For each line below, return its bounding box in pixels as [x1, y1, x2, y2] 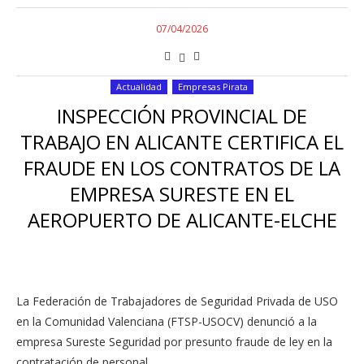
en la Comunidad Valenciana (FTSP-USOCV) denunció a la [16, 314, 317, 329]
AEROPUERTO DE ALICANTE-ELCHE [27, 206, 337, 233]
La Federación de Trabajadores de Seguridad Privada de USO [16, 293, 338, 309]
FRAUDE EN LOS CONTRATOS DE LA [24, 154, 340, 181]
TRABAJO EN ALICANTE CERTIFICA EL [20, 128, 344, 155]
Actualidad [116, 80, 162, 93]
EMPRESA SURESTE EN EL [70, 180, 294, 207]
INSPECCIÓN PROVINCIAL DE [57, 102, 307, 129]
